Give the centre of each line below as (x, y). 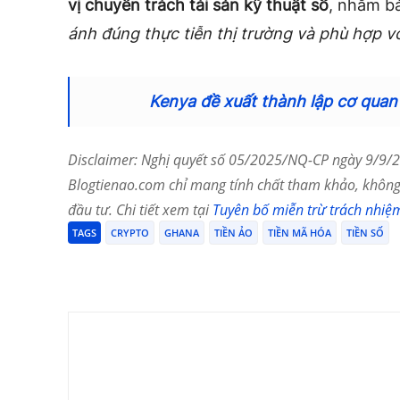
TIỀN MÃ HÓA (300, 233)
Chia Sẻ (128, 268)
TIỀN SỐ (365, 233)
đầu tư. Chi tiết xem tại (140, 210)
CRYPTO (130, 233)
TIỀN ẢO (233, 233)
